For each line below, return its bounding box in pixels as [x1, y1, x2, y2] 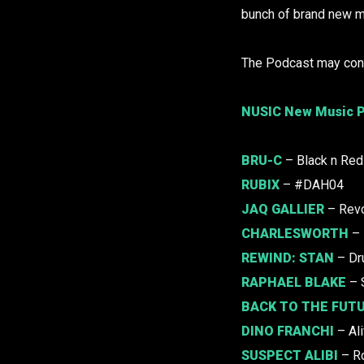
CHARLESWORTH [241, 226, 349, 242]
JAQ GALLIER [241, 201, 324, 218]
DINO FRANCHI [241, 323, 334, 340]
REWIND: [241, 250, 299, 266]
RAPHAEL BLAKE [241, 275, 346, 291]
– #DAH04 [279, 177, 344, 193]
